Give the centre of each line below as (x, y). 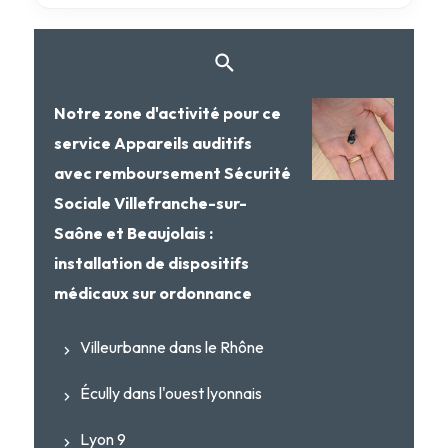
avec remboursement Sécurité (172, 173)
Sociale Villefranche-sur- (150, 203)
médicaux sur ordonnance (152, 293)
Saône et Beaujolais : (133, 233)
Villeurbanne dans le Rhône (171, 347)
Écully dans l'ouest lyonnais (170, 393)
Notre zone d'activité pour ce (167, 113)
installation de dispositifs (151, 263)
